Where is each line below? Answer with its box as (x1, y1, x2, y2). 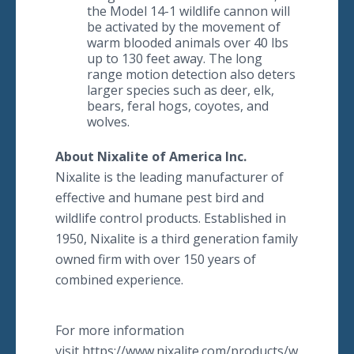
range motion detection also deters (87, 66, 296, 83)
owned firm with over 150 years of (55, 250, 256, 268)
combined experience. (55, 271, 183, 288)
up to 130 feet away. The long (87, 50, 262, 67)
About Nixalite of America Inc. (55, 148, 247, 165)
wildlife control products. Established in (55, 209, 286, 227)
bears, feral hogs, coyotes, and (87, 97, 269, 115)
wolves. (87, 113, 130, 130)
